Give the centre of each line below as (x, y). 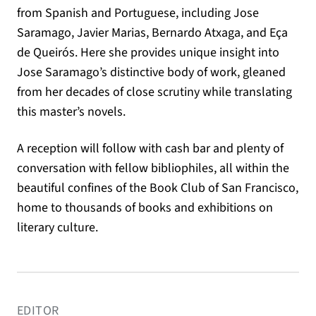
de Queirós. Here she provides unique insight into (148, 52)
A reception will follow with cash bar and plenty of (150, 148)
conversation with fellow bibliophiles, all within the (153, 168)
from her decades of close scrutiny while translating (154, 92)
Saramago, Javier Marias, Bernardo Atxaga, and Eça (152, 32)
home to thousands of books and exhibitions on (145, 207)
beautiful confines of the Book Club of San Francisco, (158, 188)
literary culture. (57, 227)
